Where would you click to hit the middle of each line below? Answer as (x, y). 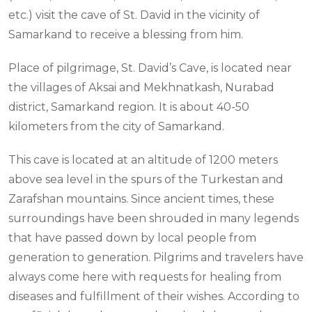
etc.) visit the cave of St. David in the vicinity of (134, 15)
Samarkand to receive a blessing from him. (126, 35)
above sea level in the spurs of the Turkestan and (146, 180)
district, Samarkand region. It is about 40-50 (129, 107)
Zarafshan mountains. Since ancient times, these (141, 199)
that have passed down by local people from (132, 238)
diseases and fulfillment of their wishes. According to (154, 297)
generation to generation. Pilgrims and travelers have (156, 258)
